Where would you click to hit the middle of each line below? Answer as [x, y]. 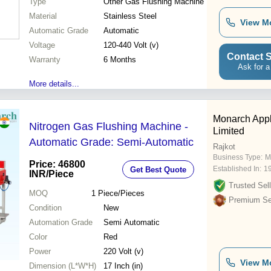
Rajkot [224, 147]
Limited [229, 131]
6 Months [120, 60]
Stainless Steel [130, 16]
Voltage [42, 45]
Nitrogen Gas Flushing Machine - [109, 127]
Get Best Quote [158, 169]
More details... [54, 84]
